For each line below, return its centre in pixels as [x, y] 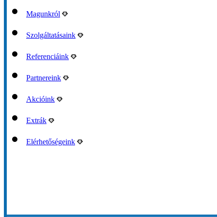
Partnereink [44, 78]
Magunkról [43, 14]
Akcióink [40, 99]
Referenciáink [47, 56]
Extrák [36, 120]
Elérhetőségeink [51, 142]
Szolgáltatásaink [51, 35]
